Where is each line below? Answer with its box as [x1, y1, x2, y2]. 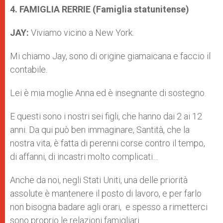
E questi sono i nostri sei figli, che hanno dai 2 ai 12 [10, 111, 202, 121]
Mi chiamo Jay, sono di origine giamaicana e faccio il [10, 51, 211, 61]
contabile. [10, 64, 47, 75]
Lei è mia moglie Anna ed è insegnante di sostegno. [10, 88, 206, 98]
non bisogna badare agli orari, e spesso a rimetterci [10, 202, 208, 212]
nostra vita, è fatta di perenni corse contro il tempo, [10, 138, 205, 148]
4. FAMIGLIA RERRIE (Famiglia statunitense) [10, 4, 189, 14]
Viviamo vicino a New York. [31, 27, 134, 38]
